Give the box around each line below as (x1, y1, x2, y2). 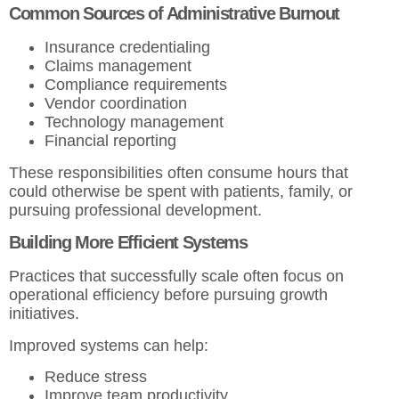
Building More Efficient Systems (9, 232, 248, 253)
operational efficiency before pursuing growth (9, 286, 328, 305)
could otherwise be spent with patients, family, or (9, 182, 353, 200)
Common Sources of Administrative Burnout (9, 4, 340, 24)
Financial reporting (45, 132, 181, 151)
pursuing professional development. (9, 200, 262, 219)
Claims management (45, 57, 196, 76)
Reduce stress (45, 367, 151, 386)
